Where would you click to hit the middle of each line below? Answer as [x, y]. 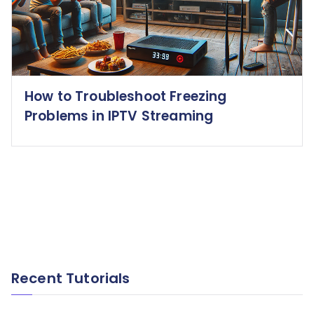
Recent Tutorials [71, 278]
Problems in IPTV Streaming [119, 116]
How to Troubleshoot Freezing [126, 97]
